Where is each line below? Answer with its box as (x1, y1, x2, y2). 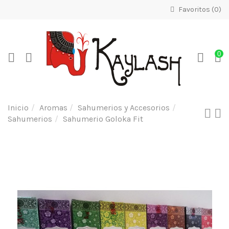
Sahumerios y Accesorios (78, 103, 170, 112)
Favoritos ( (177, 5, 214, 14)
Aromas (39, 103, 67, 112)
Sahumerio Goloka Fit (62, 114, 143, 124)
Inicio (8, 103, 29, 112)
